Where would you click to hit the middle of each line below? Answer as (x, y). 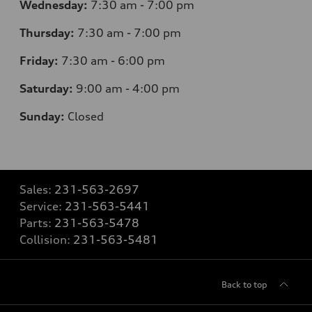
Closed (86, 116)
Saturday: (46, 88)
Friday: (39, 60)
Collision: (46, 239)
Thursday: (47, 32)
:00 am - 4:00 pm (132, 88)
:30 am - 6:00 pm (117, 60)
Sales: (37, 189)
